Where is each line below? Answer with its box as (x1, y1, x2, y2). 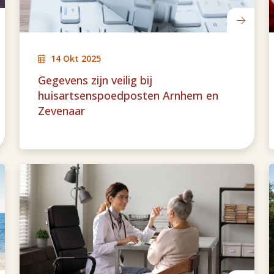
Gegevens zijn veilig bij (38, 73, 152, 87)
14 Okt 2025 (51, 53, 101, 64)
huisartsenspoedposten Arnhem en (38, 88, 218, 103)
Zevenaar (38, 103, 85, 118)
